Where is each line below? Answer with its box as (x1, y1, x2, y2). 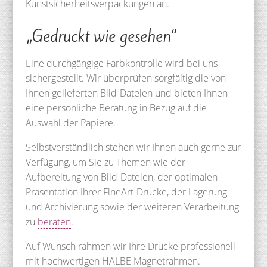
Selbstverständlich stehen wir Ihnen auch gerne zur (25, 140, 241, 154)
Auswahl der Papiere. (25, 116, 116, 129)
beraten (37, 215, 71, 228)
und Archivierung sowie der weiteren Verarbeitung (25, 200, 239, 213)
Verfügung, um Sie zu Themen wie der (25, 155, 185, 169)
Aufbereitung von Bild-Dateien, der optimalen (25, 170, 218, 184)
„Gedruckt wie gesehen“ (25, 25, 177, 47)
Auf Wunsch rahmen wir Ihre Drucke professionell (25, 239, 235, 253)
